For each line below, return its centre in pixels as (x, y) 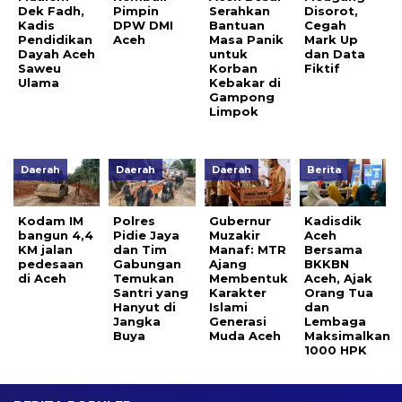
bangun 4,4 (56, 236)
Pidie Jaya (147, 236)
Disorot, (332, 11)
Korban (233, 69)
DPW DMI (144, 26)
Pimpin (136, 11)
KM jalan (45, 250)
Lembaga (336, 322)
